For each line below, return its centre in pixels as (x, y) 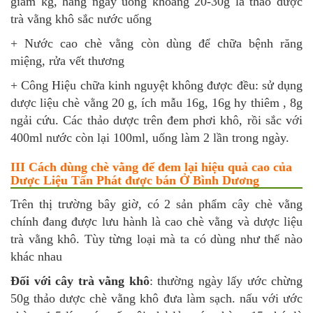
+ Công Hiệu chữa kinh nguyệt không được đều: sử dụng (156, 86)
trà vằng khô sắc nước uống (81, 19)
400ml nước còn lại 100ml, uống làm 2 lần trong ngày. (150, 138)
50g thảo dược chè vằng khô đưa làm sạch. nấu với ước (156, 299)
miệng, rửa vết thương (67, 61)
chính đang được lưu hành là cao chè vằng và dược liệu (156, 222)
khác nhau (36, 257)
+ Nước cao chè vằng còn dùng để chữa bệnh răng (156, 44)
